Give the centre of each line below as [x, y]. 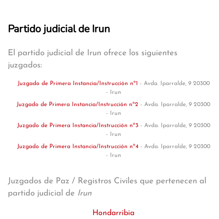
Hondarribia [113, 213]
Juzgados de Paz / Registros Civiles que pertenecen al [107, 181]
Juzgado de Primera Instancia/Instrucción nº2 [78, 105]
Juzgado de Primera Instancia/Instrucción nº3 [78, 126]
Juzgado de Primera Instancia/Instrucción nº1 [78, 84]
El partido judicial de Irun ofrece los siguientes [93, 53]
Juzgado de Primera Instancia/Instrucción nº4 [78, 147]
